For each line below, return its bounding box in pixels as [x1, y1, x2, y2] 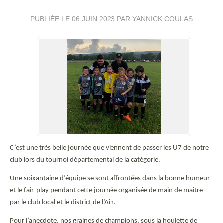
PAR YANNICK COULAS [115, 15, 193, 23]
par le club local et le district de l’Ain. [10, 199, 116, 206]
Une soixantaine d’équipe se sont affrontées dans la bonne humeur [10, 175, 210, 182]
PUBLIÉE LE [30, 15, 72, 23]
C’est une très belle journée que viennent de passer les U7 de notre [10, 144, 209, 152]
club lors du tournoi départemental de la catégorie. [10, 156, 160, 164]
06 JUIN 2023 [72, 15, 115, 23]
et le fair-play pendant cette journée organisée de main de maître [10, 187, 203, 194]
